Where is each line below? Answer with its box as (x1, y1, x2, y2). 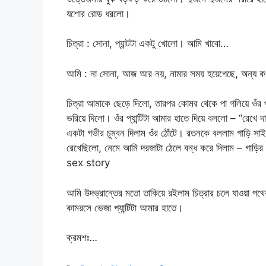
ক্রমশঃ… (66, 232, 97, 244)
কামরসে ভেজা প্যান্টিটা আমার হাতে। (66, 201, 183, 214)
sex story (66, 157, 110, 169)
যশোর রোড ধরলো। (66, 7, 130, 20)
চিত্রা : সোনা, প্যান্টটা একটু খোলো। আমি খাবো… (66, 37, 229, 50)
